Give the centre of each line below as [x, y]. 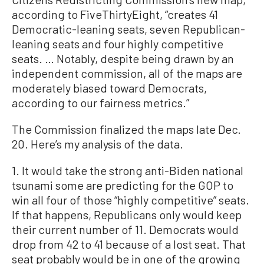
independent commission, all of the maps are [127, 73]
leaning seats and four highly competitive [118, 44]
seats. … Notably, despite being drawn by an [123, 59]
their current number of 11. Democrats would [125, 230]
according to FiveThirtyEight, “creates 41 [115, 14]
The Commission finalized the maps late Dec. [126, 129]
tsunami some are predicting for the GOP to [123, 185]
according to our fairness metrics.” [100, 103]
